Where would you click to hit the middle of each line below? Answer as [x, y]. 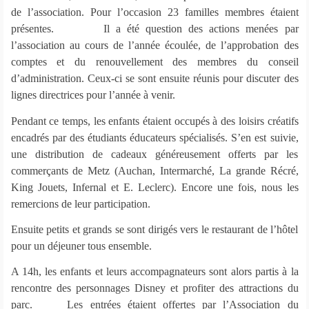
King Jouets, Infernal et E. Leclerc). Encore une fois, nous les [154, 187]
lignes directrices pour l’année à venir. [93, 95]
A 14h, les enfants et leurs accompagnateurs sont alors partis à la [154, 272]
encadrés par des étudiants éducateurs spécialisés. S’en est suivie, [154, 137]
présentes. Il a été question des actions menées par [154, 29]
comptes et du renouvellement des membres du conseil [154, 62]
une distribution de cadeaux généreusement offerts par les [154, 154]
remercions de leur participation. [80, 203]
